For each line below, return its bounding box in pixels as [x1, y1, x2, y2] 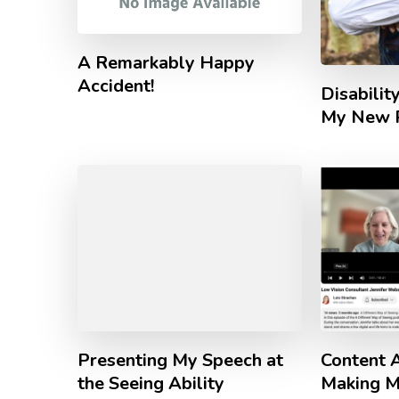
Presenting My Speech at [77, 347, 283, 372]
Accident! [77, 73, 154, 98]
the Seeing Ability [77, 370, 224, 395]
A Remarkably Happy [77, 50, 255, 75]
